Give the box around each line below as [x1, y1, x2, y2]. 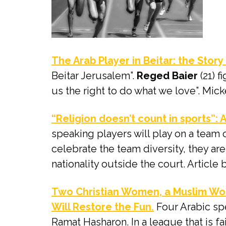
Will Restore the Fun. [51, 200, 154, 213]
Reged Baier [137, 69, 198, 82]
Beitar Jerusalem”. [51, 69, 137, 82]
